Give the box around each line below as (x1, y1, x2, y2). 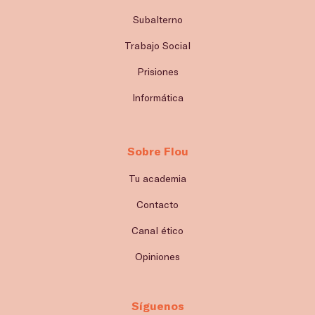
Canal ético (131, 224, 184, 237)
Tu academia (129, 172, 186, 185)
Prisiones (136, 65, 179, 78)
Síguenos (131, 299, 184, 313)
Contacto (136, 198, 179, 211)
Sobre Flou (127, 144, 188, 158)
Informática (131, 91, 184, 104)
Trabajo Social (124, 39, 191, 52)
